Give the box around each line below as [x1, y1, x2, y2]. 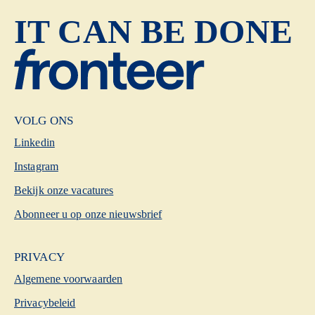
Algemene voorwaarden [14, 273, 123, 285]
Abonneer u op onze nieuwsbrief [14, 208, 162, 220]
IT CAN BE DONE [14, 13, 292, 50]
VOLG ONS [14, 114, 73, 127]
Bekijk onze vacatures [14, 184, 114, 196]
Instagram [14, 160, 58, 172]
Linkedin [14, 136, 55, 148]
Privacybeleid [14, 297, 76, 309]
